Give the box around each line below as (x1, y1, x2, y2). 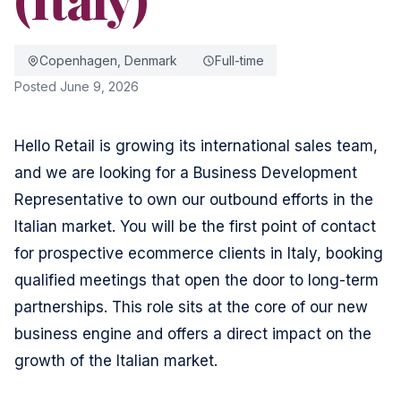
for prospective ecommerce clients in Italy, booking (14, 244, 383, 262)
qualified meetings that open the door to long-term (14, 271, 379, 289)
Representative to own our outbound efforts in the (14, 191, 373, 209)
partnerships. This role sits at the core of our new (14, 298, 368, 316)
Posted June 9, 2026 (14, 79, 139, 94)
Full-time (215, 53, 264, 68)
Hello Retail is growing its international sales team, (14, 137, 378, 155)
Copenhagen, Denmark (39, 53, 177, 68)
